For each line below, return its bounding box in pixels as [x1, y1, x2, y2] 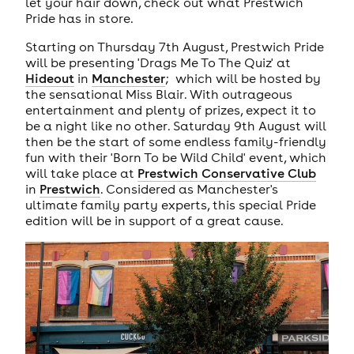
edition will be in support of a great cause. [24, 213, 286, 229]
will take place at [24, 165, 137, 182]
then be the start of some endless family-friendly [24, 134, 326, 150]
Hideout [24, 70, 74, 87]
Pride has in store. [24, 9, 136, 26]
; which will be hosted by [164, 70, 321, 87]
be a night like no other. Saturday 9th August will [24, 118, 326, 134]
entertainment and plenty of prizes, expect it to [24, 102, 316, 119]
